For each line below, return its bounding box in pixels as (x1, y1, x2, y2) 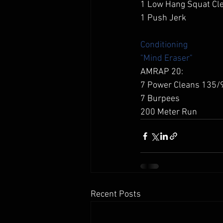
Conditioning (140, 40, 188, 50)
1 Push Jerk (140, 13, 190, 23)
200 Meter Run (140, 107, 199, 117)
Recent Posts (91, 189, 141, 200)
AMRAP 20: (140, 67, 185, 77)
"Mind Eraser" (140, 53, 193, 64)
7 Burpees (140, 94, 182, 104)
